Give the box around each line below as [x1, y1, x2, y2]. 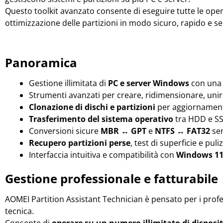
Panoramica [5, 54, 77, 71]
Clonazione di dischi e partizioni [29, 101, 155, 112]
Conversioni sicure [29, 125, 101, 136]
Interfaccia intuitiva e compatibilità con [29, 149, 176, 160]
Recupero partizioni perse [29, 137, 130, 148]
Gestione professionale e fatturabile [5, 170, 218, 187]
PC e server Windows [108, 77, 189, 89]
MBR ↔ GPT [101, 125, 146, 136]
